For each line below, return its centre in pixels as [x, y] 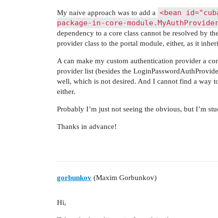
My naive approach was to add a [107, 13]
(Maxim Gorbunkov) [124, 177]
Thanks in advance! [87, 127]
